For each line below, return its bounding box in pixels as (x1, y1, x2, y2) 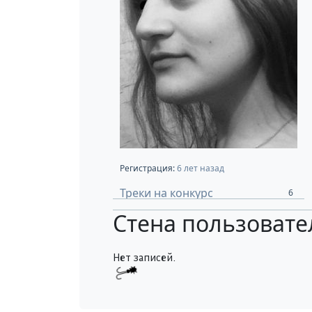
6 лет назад (175, 162, 224, 174)
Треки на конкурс (120, 185, 213, 201)
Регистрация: (120, 162, 175, 174)
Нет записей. (113, 251, 175, 264)
